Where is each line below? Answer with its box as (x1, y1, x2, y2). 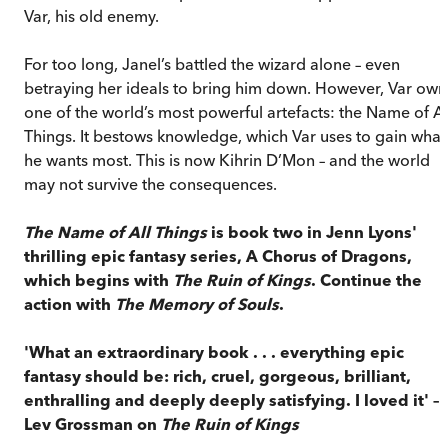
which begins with (24, 269, 173, 290)
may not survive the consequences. (24, 173, 277, 194)
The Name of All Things (24, 221, 207, 242)
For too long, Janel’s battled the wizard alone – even (24, 53, 400, 74)
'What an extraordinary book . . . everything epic (24, 341, 404, 362)
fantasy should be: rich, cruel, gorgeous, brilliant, (24, 365, 411, 386)
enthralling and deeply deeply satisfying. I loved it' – (24, 389, 439, 410)
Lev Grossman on (24, 413, 161, 434)
